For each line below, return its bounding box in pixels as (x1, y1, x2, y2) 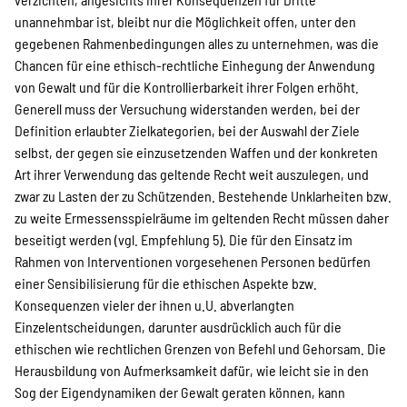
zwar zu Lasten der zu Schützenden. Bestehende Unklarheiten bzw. (15, 187, 392, 204)
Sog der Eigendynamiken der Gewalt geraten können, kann (15, 383, 345, 401)
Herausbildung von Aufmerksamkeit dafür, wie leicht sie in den (15, 362, 369, 379)
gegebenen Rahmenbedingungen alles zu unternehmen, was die (15, 35, 379, 52)
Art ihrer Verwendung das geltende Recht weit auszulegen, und (15, 165, 369, 183)
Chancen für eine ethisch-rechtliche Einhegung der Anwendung (15, 56, 375, 74)
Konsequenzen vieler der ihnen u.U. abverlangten (15, 296, 294, 313)
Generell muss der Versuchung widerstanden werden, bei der (15, 100, 360, 117)
